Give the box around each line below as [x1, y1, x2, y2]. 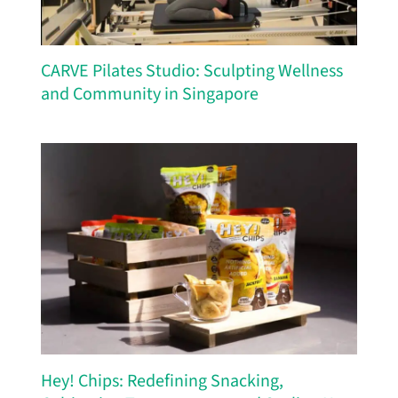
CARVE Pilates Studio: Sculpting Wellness [40, 59, 343, 84]
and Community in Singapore [40, 82, 259, 107]
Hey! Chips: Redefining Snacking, [40, 369, 283, 394]
